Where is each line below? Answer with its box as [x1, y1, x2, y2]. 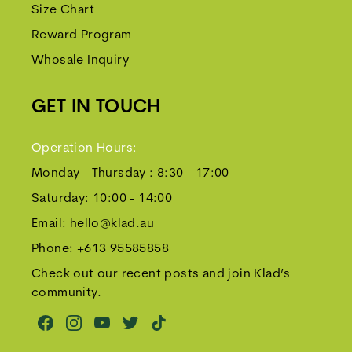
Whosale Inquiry [31, 54, 129, 67]
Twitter [122, 324, 165, 338]
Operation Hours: [31, 142, 137, 155]
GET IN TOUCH [31, 98, 161, 117]
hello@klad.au [69, 218, 155, 230]
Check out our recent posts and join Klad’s [31, 268, 291, 280]
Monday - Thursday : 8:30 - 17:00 [31, 167, 229, 180]
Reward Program [31, 29, 132, 42]
